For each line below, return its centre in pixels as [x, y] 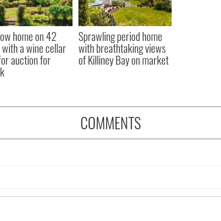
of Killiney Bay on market [123, 60]
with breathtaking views [122, 48]
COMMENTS [110, 123]
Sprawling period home [120, 36]
